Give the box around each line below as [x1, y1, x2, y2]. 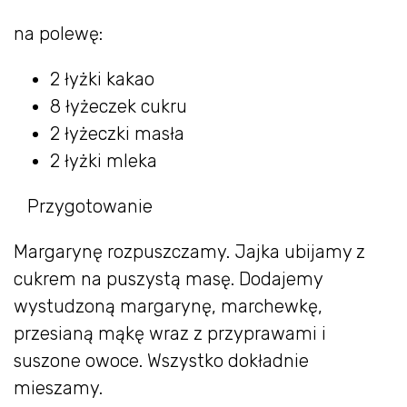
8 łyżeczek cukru [50, 94, 187, 117]
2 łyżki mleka [50, 149, 157, 172]
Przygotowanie [23, 194, 153, 217]
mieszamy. [14, 376, 103, 399]
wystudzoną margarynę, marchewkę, [14, 294, 323, 317]
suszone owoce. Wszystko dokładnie [14, 349, 309, 372]
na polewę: [14, 22, 103, 45]
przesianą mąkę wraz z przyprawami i [14, 322, 326, 344]
